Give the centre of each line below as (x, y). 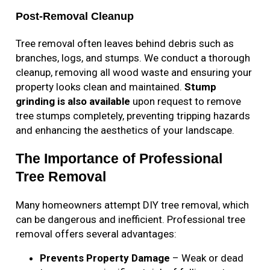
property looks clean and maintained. (100, 87)
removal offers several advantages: (96, 234)
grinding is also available (73, 102)
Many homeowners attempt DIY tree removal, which (133, 205)
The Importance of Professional (119, 159)
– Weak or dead (207, 258)
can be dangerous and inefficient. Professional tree (131, 220)
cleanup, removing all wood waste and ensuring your (134, 73)
